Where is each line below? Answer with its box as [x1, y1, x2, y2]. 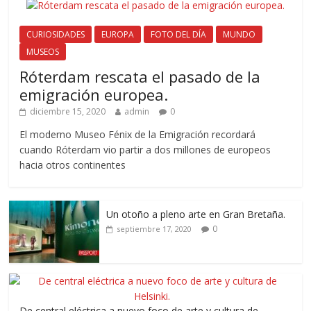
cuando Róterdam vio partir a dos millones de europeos [19, 142, 271, 156]
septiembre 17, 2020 [117, 223, 192, 234]
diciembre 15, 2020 [30, 105, 106, 117]
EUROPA [101, 28, 135, 40]
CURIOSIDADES [26, 28, 85, 40]
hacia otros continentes [19, 158, 126, 171]
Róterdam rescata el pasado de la [19, 65, 261, 87]
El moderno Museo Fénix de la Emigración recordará [19, 127, 256, 141]
